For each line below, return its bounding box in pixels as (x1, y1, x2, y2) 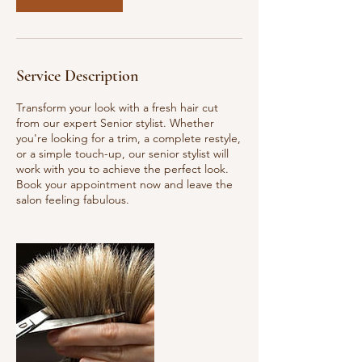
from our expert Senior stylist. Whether (16, 116, 214, 130)
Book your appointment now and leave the (16, 177, 233, 192)
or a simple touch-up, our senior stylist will (16, 146, 229, 161)
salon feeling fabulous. (16, 192, 129, 207)
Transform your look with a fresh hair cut (16, 100, 218, 115)
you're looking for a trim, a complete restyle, (16, 131, 241, 145)
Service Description (16, 66, 138, 86)
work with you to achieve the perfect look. (16, 162, 229, 176)
